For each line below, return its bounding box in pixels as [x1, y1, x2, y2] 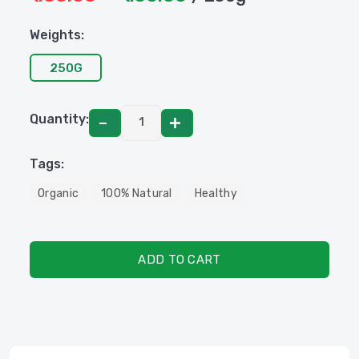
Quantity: [30, 111, 89, 127]
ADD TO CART [138, 252, 221, 267]
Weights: [30, 27, 84, 42]
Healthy [194, 187, 237, 200]
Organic [38, 187, 79, 200]
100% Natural [101, 187, 172, 200]
